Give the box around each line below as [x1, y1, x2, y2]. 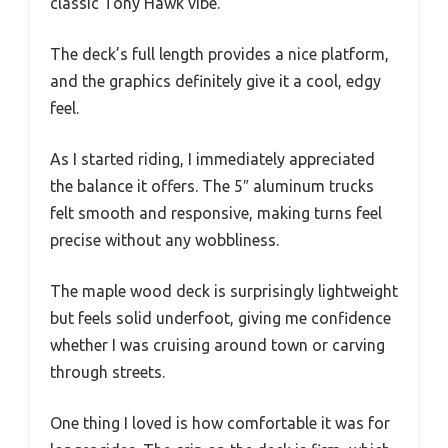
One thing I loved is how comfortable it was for [50, 413, 390, 432]
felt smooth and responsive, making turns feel [50, 203, 382, 222]
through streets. [50, 362, 165, 381]
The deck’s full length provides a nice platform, [50, 44, 389, 63]
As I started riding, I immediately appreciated [50, 149, 375, 168]
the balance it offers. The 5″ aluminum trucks [50, 176, 374, 195]
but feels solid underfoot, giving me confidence [50, 308, 391, 327]
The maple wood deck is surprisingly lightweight [50, 281, 398, 300]
